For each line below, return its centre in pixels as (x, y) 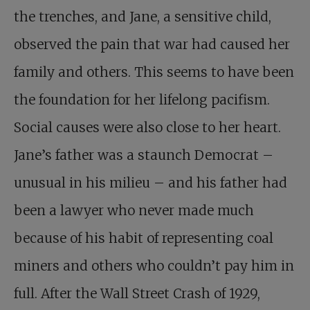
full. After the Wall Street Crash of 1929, (137, 294)
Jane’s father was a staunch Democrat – (144, 155)
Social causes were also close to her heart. (147, 128)
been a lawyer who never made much (134, 211)
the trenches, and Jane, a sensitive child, (143, 17)
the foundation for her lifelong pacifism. (142, 100)
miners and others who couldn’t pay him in (154, 266)
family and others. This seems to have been (154, 72)
